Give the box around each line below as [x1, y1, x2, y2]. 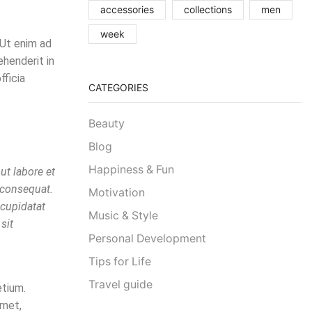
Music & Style [88, 209, 158, 223]
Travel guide [88, 278, 153, 292]
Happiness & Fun [88, 163, 174, 177]
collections [183, 3, 232, 16]
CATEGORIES [88, 81, 148, 93]
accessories [100, 3, 154, 16]
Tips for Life [88, 255, 151, 269]
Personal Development [88, 232, 206, 246]
